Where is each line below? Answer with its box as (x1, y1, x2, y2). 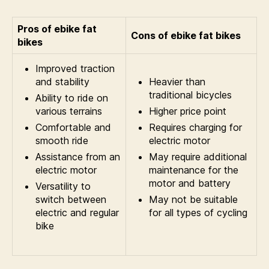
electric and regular (35, 207, 119, 219)
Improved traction (35, 62, 115, 74)
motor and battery (149, 177, 231, 189)
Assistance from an (35, 151, 120, 163)
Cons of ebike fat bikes (131, 29, 241, 41)
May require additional (149, 151, 247, 163)
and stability (35, 76, 89, 88)
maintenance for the (149, 164, 238, 176)
